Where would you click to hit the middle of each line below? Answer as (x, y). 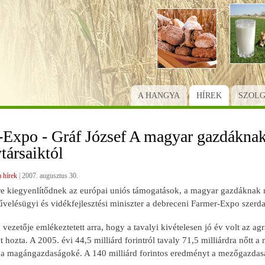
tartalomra (149, 33)
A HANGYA (159, 95)
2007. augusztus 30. (50, 175)
